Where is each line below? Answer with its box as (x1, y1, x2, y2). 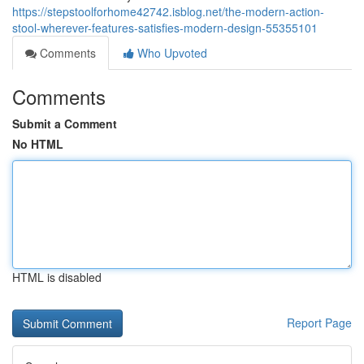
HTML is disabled (12, 269, 102, 285)
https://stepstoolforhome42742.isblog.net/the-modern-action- (12, 3, 324, 19)
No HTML (12, 136, 63, 152)
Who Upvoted (134, 45, 207, 61)
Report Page (287, 314, 352, 331)
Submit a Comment (12, 115, 117, 132)
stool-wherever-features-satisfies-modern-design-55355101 (12, 19, 318, 36)
